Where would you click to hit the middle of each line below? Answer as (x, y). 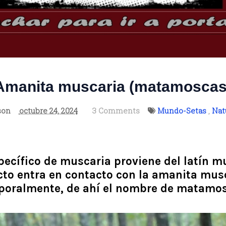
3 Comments (116, 111)
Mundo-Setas (182, 111)
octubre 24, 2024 (48, 111)
